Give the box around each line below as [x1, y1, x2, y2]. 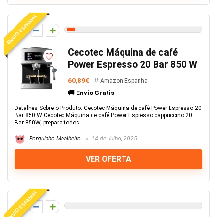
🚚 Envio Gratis [68, 89, 114, 96]
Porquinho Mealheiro [28, 135, 81, 142]
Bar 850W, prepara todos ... [15, 119, 85, 126]
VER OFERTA [86, 155, 131, 164]
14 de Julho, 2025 [90, 135, 137, 142]
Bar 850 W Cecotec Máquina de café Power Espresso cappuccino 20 [15, 112, 192, 119]
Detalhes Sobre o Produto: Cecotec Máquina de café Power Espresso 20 [15, 105, 201, 111]
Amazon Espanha [100, 77, 148, 84]
